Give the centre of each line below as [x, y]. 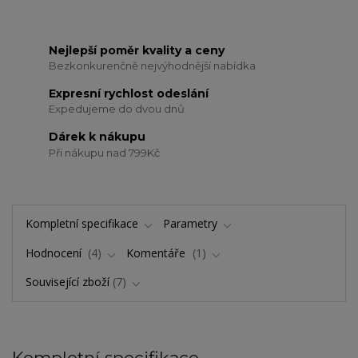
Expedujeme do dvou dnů [117, 109]
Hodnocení [55, 253]
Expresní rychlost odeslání [129, 93]
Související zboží [67, 282]
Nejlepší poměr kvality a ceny [137, 50]
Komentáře [158, 253]
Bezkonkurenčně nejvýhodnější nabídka [153, 66]
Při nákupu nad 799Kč [105, 152]
